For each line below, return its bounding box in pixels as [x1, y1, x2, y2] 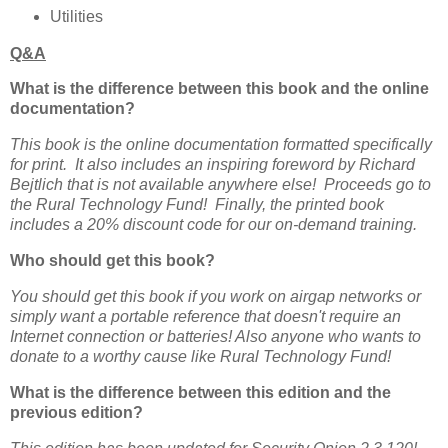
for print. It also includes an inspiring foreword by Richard [10, 156, 415, 174]
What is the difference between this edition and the [10, 383, 391, 401]
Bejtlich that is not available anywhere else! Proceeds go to [10, 176, 431, 194]
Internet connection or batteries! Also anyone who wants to [10, 327, 421, 345]
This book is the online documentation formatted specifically [10, 136, 432, 154]
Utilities [49, 7, 103, 25]
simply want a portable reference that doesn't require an [10, 307, 401, 325]
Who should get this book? [10, 252, 215, 270]
